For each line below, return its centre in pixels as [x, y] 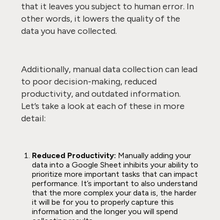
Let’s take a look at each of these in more [103, 106]
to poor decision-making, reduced [89, 82]
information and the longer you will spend [105, 211]
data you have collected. [71, 31]
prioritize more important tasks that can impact [115, 174]
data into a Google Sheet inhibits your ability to [115, 165]
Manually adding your [154, 155]
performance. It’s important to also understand [114, 183]
